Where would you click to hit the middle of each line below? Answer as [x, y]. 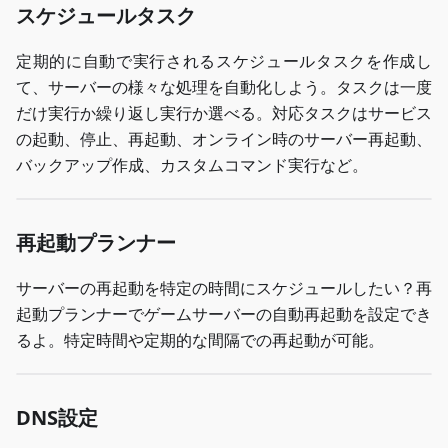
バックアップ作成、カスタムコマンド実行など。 [192, 164]
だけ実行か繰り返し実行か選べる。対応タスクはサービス [224, 112]
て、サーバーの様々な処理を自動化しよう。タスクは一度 [224, 86]
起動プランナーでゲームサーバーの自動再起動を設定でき [224, 313]
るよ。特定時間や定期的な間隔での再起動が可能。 [200, 339]
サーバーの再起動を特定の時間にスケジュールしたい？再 [224, 287]
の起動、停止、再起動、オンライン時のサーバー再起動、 [224, 138]
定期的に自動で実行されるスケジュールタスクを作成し [224, 60]
